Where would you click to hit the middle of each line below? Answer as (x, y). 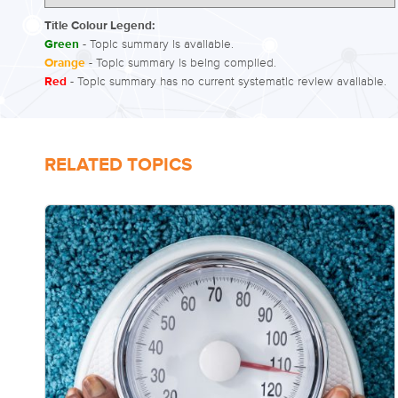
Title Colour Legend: (99, 27)
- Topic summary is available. (156, 45)
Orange (65, 64)
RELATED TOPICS (118, 166)
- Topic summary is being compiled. (181, 64)
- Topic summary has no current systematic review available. (227, 82)
